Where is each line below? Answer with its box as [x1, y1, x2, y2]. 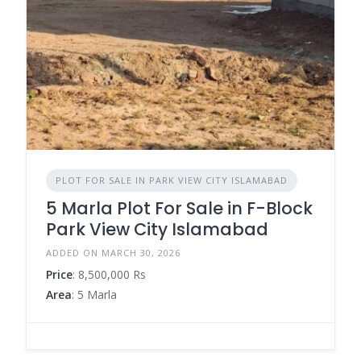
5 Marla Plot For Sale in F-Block [46, 196, 313, 220]
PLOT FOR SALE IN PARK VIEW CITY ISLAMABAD [56, 173, 288, 186]
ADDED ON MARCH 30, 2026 [46, 246, 180, 259]
